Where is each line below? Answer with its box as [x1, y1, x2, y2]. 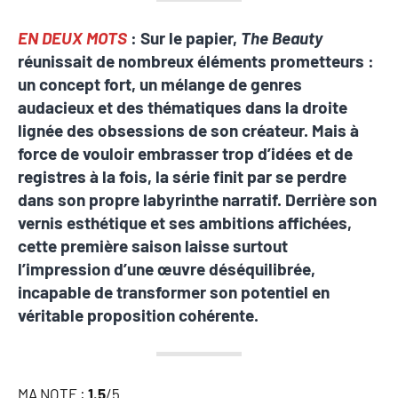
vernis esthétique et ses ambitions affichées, [18, 211, 352, 233]
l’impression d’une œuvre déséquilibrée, [18, 258, 315, 279]
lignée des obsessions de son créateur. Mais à [18, 119, 359, 140]
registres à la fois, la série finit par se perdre [18, 165, 346, 187]
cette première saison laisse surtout [18, 235, 288, 256]
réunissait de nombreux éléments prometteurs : [18, 50, 374, 71]
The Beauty [241, 27, 322, 48]
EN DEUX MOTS [18, 27, 131, 48]
